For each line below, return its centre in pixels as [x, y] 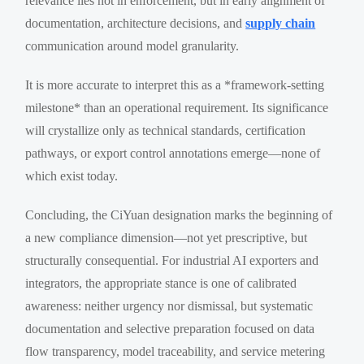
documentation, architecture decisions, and [136, 23]
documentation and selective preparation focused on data [170, 328]
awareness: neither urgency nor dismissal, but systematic [169, 305]
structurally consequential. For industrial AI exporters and [172, 260]
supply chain [281, 23]
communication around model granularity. [132, 45]
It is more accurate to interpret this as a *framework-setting [175, 84]
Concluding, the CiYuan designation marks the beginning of [179, 214]
